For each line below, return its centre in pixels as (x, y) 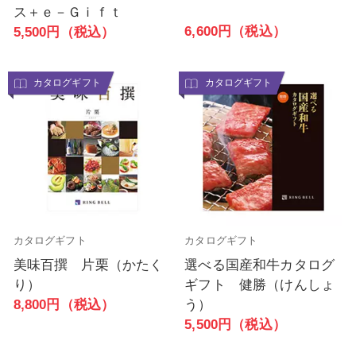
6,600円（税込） (235, 32)
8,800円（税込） (64, 305)
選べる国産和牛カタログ (260, 265)
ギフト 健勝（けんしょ (260, 285)
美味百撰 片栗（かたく (88, 265)
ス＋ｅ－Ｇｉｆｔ (68, 12)
